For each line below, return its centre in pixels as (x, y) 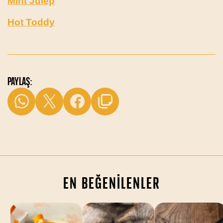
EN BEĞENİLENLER (111, 183)
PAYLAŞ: (20, 81)
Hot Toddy (31, 22)
